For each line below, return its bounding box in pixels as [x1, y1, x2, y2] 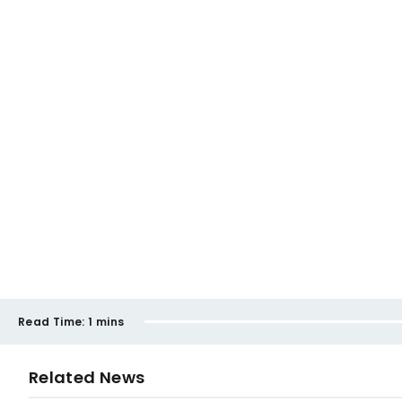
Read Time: [18, 313, 85, 329]
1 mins [88, 313, 125, 329]
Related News [29, 366, 145, 389]
